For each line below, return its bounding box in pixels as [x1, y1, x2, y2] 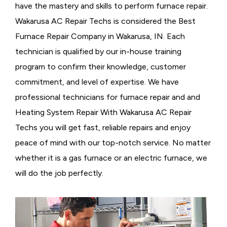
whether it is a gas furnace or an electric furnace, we [15, 153, 207, 163]
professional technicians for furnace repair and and [15, 92, 200, 102]
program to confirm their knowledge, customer [15, 62, 186, 72]
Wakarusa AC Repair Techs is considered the [15, 16, 176, 26]
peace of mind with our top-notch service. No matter [15, 138, 211, 148]
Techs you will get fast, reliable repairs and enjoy [15, 123, 191, 133]
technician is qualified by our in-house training [15, 47, 181, 57]
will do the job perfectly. [15, 168, 103, 178]
